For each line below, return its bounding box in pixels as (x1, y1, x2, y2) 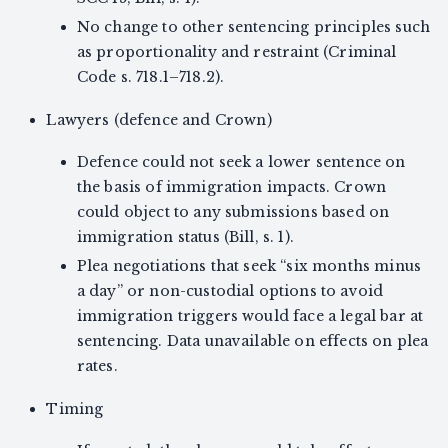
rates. (76, 357, 118, 376)
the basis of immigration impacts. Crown (76, 178, 387, 197)
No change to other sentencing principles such (76, 18, 430, 37)
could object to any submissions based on (76, 203, 390, 222)
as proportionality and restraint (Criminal (76, 43, 397, 62)
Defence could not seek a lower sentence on (76, 153, 406, 172)
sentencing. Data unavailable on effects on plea (76, 332, 429, 351)
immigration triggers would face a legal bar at (76, 307, 424, 326)
